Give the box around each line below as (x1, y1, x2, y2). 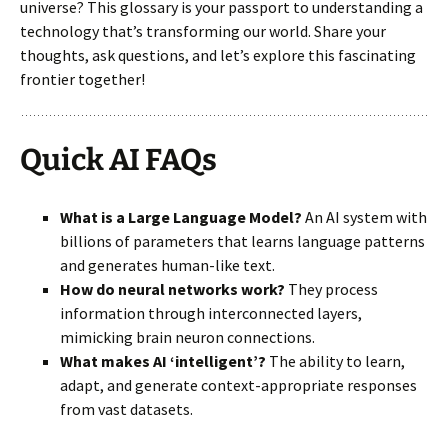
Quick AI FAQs (20, 141, 217, 178)
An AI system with (302, 206, 427, 227)
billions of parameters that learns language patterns (60, 230, 425, 251)
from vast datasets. (60, 398, 193, 419)
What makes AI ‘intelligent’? (60, 350, 266, 371)
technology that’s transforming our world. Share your (20, 20, 386, 41)
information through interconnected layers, (60, 302, 362, 323)
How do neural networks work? (60, 278, 285, 299)
